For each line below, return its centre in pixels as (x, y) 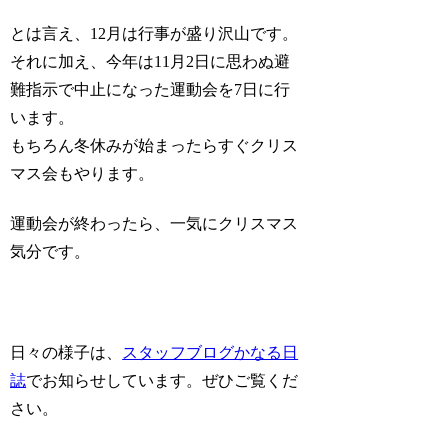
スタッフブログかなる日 (210, 352)
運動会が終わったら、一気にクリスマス (154, 223)
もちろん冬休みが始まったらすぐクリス (154, 145)
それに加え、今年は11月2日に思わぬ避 (150, 61)
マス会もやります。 (82, 173)
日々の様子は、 (66, 352)
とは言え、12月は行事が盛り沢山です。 (154, 33)
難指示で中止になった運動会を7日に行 (150, 89)
